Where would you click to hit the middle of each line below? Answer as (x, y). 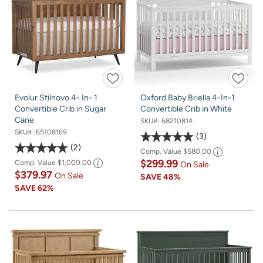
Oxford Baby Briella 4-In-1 (188, 97)
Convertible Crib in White (186, 109)
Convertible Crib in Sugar (60, 109)
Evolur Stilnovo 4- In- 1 (56, 97)
